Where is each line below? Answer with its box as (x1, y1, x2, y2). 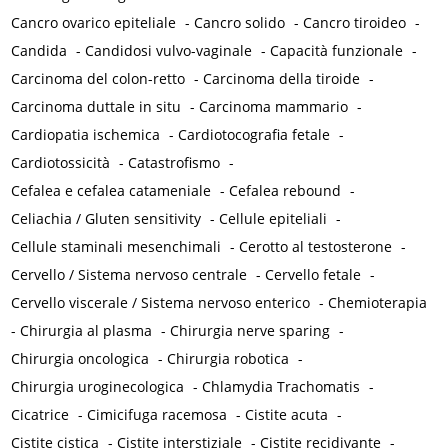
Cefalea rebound (229, 181, 342, 201)
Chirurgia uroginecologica (11, 377, 185, 397)
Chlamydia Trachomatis (202, 377, 361, 397)
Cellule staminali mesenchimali (11, 237, 222, 257)
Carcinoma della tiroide (203, 69, 361, 89)
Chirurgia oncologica (11, 349, 150, 369)
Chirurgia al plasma (20, 321, 153, 341)
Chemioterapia (328, 293, 428, 313)
